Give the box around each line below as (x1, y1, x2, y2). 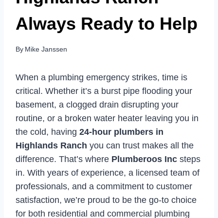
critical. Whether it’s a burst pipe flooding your (16, 86, 192, 96)
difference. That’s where (16, 154, 111, 164)
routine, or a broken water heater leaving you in (16, 113, 199, 124)
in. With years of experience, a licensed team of (16, 168, 200, 178)
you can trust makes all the (87, 141, 194, 151)
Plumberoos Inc (111, 154, 177, 164)
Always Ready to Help (16, 14, 198, 34)
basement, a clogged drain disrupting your (16, 100, 179, 110)
